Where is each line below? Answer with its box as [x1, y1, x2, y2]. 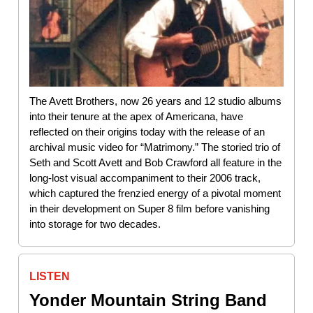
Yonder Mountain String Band [29, 290, 267, 310]
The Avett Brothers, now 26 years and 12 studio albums [29, 94, 282, 107]
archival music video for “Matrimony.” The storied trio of [29, 140, 280, 153]
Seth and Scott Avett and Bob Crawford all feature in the [29, 156, 282, 168]
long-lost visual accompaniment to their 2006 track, [29, 171, 261, 184]
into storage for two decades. [29, 217, 161, 230]
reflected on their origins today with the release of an [29, 125, 265, 138]
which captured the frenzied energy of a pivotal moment [29, 187, 281, 199]
